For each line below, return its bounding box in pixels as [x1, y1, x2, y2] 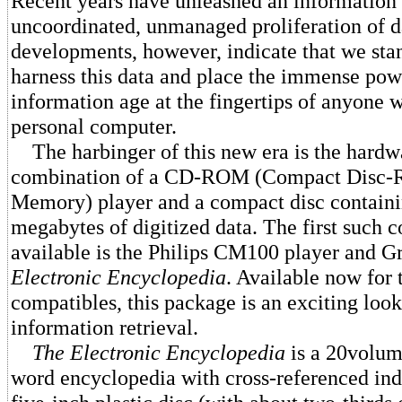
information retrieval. [11, 315, 198, 339]
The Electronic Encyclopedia [32, 340, 285, 364]
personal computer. [11, 114, 177, 138]
